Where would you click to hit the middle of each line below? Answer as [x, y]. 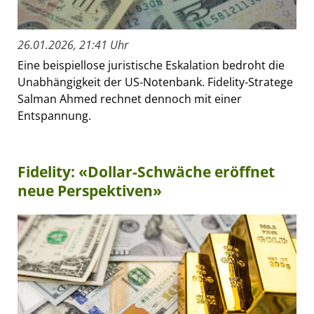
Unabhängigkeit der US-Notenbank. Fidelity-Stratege [155, 82]
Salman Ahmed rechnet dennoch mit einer [130, 99]
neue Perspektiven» [90, 191]
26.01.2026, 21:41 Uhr [73, 45]
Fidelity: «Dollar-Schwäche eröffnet [146, 172]
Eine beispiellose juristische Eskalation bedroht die [151, 66]
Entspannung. [54, 116]
